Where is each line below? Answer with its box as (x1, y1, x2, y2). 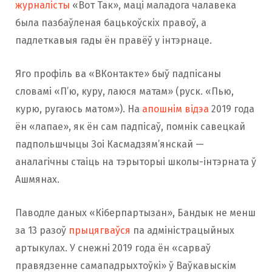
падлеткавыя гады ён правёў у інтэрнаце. (15, 35, 212, 47)
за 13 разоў (15, 225, 69, 237)
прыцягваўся (69, 225, 131, 237)
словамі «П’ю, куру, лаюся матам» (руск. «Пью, (15, 86, 234, 98)
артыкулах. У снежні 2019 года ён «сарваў (15, 242, 211, 254)
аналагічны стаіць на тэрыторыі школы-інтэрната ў (15, 156, 256, 168)
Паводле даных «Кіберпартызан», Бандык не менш (15, 207, 256, 219)
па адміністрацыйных (131, 225, 234, 237)
